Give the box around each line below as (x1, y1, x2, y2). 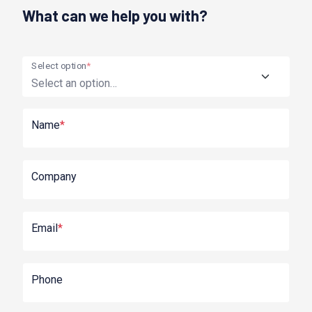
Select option (31, 59, 87, 72)
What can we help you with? (22, 6, 208, 24)
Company (31, 169, 77, 183)
